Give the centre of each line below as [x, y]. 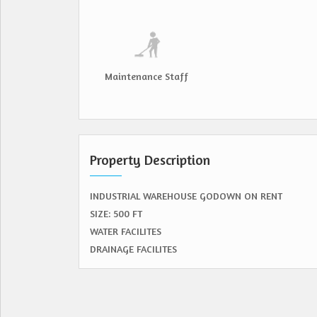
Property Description [150, 160]
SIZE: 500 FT [116, 213]
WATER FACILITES [126, 231]
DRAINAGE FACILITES [133, 249]
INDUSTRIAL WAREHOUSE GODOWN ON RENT [186, 196]
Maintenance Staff [146, 76]
